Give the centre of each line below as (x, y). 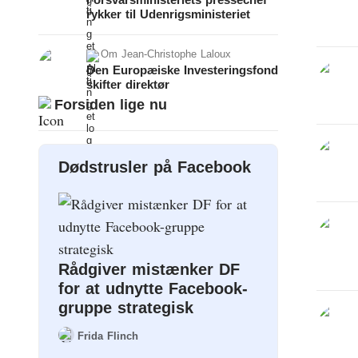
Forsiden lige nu (111, 105)
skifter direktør (128, 84)
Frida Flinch (108, 336)
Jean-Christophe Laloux (176, 54)
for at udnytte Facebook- (153, 288)
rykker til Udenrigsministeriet (168, 14)
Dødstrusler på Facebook (155, 167)
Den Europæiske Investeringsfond (182, 70)
